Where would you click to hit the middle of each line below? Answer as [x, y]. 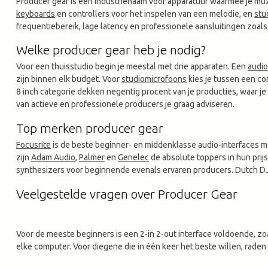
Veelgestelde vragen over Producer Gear [127, 194]
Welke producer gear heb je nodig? [111, 50]
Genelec [133, 158]
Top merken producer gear [90, 128]
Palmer [92, 158]
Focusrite [33, 145]
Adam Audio [53, 158]
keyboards [36, 13]
